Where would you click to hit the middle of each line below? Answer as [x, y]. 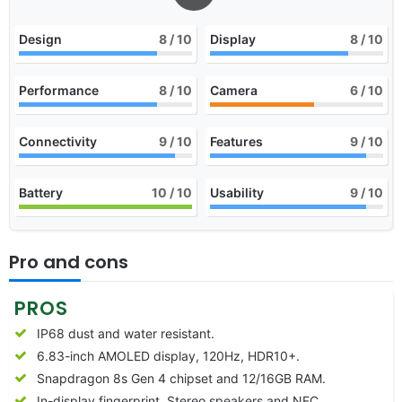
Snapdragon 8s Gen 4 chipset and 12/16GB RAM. [181, 378]
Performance [59, 90]
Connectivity [58, 141]
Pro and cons [69, 262]
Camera [234, 90]
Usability [237, 192]
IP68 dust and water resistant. [126, 333]
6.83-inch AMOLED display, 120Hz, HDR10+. [168, 355]
